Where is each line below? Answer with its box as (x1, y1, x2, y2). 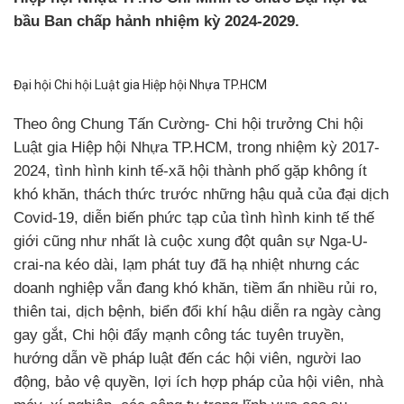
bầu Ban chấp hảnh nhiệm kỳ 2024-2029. (14, 12, 299, 30)
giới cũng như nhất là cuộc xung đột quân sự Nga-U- (14, 232, 368, 250)
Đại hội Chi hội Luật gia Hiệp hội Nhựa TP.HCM (14, 77, 267, 92)
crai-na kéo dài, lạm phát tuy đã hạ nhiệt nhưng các (14, 255, 360, 273)
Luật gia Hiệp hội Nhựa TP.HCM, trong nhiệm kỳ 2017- (14, 138, 380, 156)
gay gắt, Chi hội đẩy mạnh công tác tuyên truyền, (14, 326, 344, 344)
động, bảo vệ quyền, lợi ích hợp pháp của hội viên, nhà (14, 372, 383, 390)
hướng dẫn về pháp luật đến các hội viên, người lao (14, 349, 361, 367)
